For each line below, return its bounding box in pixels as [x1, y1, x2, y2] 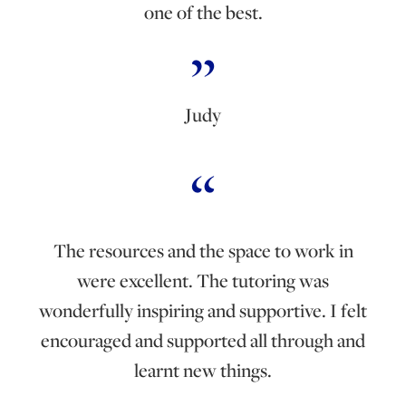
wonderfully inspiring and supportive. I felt [39, 296, 367, 324]
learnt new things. [134, 356, 272, 383]
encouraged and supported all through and [41, 326, 365, 353]
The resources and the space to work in [53, 237, 353, 264]
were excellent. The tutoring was [77, 266, 329, 294]
